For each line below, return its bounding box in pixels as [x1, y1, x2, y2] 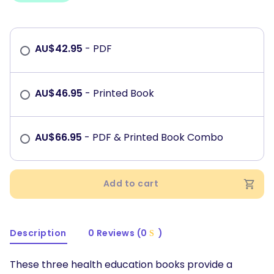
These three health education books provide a [10, 257, 232, 272]
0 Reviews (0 [87, 226, 149, 239]
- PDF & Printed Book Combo [84, 130, 223, 144]
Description [10, 226, 67, 239]
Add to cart [103, 177, 159, 190]
